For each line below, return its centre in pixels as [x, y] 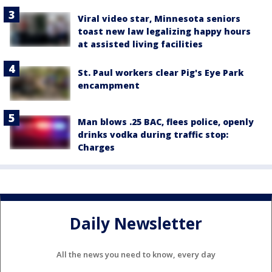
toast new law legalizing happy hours [164, 32]
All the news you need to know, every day [136, 255]
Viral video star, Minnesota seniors [159, 19]
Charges [96, 147]
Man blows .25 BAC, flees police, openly [166, 121]
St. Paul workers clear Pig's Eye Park [161, 73]
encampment [109, 86]
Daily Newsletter [136, 223]
